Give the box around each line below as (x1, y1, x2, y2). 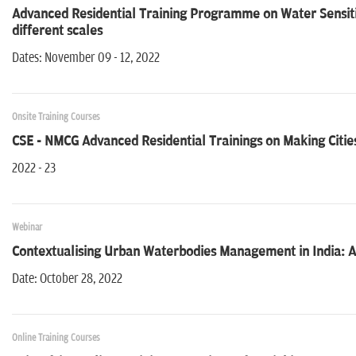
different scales (12, 23, 103, 40)
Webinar (12, 222, 42, 234)
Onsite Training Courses (12, 111, 100, 124)
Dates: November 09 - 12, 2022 (12, 50, 160, 67)
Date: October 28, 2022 (12, 271, 122, 288)
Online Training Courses (12, 332, 100, 345)
